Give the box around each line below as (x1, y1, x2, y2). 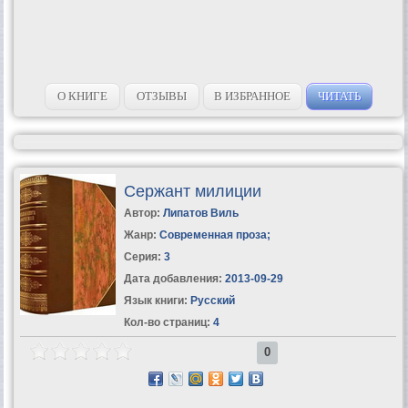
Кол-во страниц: (123, 315, 210, 329)
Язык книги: (123, 293, 188, 307)
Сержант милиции (123, 181, 261, 200)
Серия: (123, 250, 164, 263)
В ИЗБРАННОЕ (214, 88, 291, 103)
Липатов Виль (162, 206, 239, 219)
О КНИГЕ (56, 88, 107, 103)
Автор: (123, 206, 163, 219)
